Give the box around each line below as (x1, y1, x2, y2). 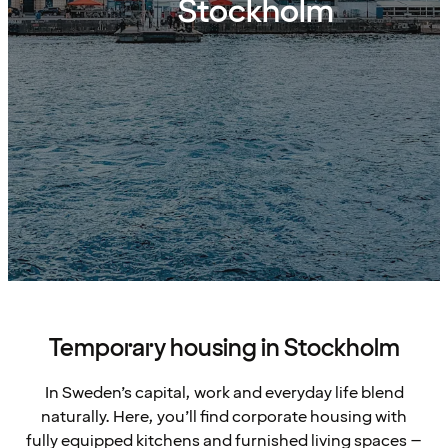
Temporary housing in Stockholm (48, 331, 400, 365)
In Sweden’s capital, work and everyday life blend (44, 381, 404, 404)
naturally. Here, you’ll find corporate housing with (41, 405, 407, 428)
